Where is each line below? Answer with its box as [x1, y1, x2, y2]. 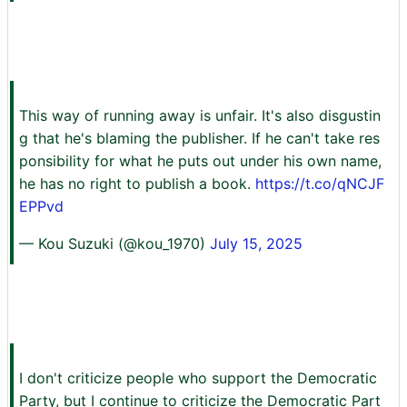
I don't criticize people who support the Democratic [19, 369, 377, 388]
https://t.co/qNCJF [255, 174, 384, 194]
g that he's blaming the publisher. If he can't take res [19, 129, 380, 148]
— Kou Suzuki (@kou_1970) [19, 234, 210, 253]
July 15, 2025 [210, 234, 303, 253]
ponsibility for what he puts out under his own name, [19, 152, 382, 171]
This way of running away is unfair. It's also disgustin [19, 106, 381, 125]
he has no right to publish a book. [19, 174, 255, 194]
